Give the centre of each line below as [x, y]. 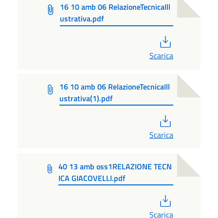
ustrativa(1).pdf [86, 98]
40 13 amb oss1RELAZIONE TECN [115, 166]
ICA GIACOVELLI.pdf [92, 178]
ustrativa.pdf [82, 19]
